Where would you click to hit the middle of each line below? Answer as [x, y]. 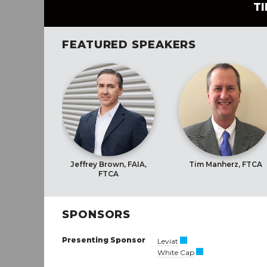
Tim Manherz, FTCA [225, 164]
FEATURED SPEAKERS [129, 44]
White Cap [176, 252]
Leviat [168, 241]
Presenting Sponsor [104, 240]
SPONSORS [97, 214]
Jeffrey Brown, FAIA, [108, 164]
